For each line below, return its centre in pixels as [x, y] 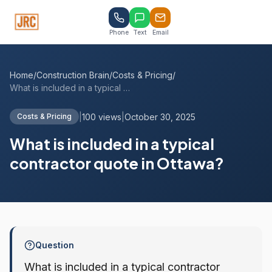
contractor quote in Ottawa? [117, 163]
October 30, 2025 [160, 117]
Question [55, 245]
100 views [102, 117]
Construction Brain [73, 75]
